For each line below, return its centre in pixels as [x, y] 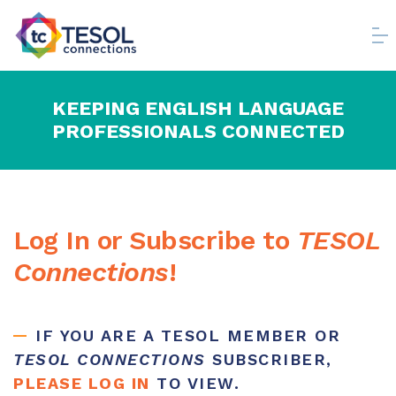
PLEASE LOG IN [82, 383]
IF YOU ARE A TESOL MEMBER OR [188, 335]
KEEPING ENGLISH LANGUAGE [198, 108]
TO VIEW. [198, 383]
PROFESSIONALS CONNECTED [198, 131]
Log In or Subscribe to [155, 240]
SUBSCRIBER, [269, 359]
